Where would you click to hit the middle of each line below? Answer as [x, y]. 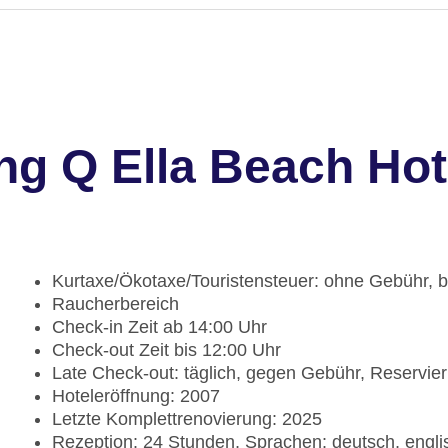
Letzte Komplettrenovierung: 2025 [187, 419]
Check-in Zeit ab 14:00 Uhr [159, 327]
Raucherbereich [115, 304]
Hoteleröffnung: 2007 [136, 396]
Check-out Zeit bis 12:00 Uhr [166, 350]
